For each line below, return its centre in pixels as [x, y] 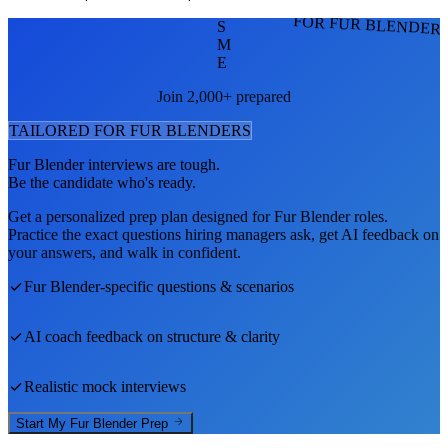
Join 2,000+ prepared [224, 96]
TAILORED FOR [69, 130]
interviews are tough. [152, 164]
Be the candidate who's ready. [102, 182]
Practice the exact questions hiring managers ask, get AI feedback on [223, 234]
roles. [369, 216]
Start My [43, 424]
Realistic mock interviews [105, 386]
